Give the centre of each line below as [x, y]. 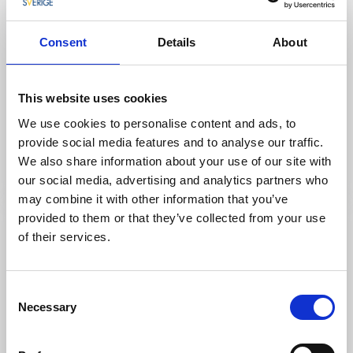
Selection [30, 310]
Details [176, 42]
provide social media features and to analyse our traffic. [171, 142]
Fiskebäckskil [79, 147]
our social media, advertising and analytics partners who [173, 180]
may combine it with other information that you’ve [153, 199]
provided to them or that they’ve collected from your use [172, 217]
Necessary [47, 307]
